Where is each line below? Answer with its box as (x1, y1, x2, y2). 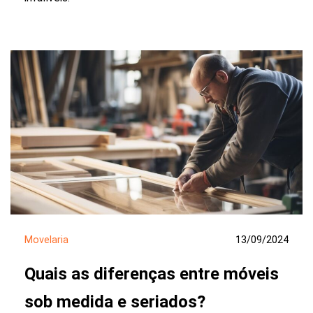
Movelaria (24, 233, 68, 246)
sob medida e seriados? (24, 291, 205, 312)
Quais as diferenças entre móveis (24, 263, 279, 284)
